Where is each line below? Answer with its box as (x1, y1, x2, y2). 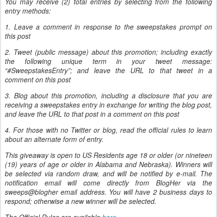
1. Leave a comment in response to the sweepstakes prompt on (5, 21, 212, 31)
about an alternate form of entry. (5, 134, 104, 144)
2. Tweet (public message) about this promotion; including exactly (5, 46, 212, 57)
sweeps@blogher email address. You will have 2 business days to (5, 186, 212, 197)
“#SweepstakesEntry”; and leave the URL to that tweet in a (5, 65, 212, 75)
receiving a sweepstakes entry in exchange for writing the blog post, (5, 99, 212, 109)
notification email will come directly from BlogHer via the (5, 177, 212, 187)
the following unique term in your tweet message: (5, 56, 212, 66)
